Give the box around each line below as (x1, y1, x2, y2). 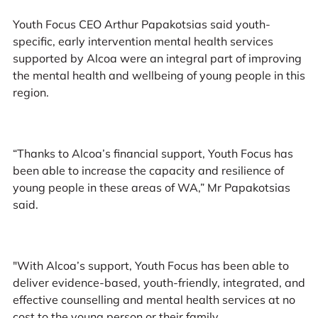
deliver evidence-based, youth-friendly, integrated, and (12, 275, 305, 290)
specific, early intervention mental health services (12, 34, 273, 49)
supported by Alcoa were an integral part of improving (12, 51, 302, 66)
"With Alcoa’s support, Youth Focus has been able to (12, 258, 289, 273)
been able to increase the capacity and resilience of (12, 163, 284, 177)
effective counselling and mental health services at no (12, 292, 295, 307)
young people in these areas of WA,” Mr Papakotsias (12, 180, 290, 194)
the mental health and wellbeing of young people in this (12, 68, 305, 83)
